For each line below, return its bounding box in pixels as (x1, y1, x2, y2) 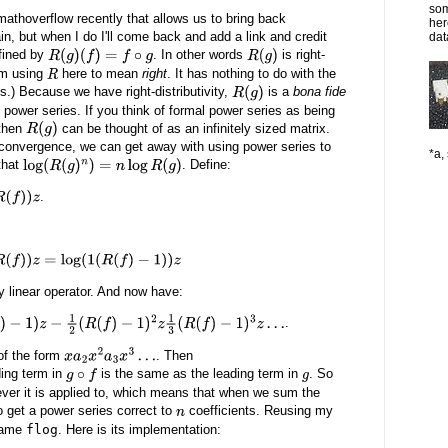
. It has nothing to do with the (167, 65, 337, 81)
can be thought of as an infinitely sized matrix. (57, 120, 330, 136)
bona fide (292, 84, 346, 100)
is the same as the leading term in (96, 366, 302, 382)
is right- (278, 47, 326, 63)
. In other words (152, 47, 247, 63)
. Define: (182, 157, 232, 173)
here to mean (58, 65, 143, 81)
